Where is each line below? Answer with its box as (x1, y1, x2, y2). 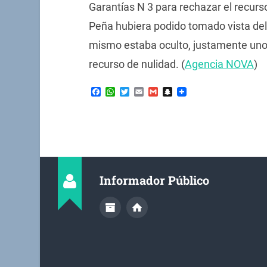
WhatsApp (114, 86, 159, 98)
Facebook (100, 86, 142, 98)
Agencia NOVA (184, 57, 254, 70)
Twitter (129, 86, 159, 98)
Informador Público (100, 172, 210, 188)
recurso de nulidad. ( (88, 57, 185, 70)
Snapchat (172, 86, 213, 98)
